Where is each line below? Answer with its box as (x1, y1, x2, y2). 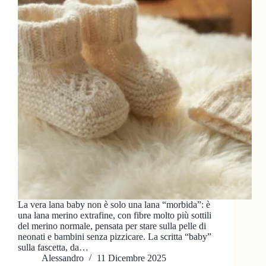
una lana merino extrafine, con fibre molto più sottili (18, 210, 211, 221)
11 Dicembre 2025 (97, 253, 166, 264)
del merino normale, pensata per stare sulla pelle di (18, 221, 206, 232)
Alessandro (42, 253, 84, 264)
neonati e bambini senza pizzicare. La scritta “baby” (18, 232, 211, 242)
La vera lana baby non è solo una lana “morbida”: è (18, 199, 210, 210)
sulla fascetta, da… (18, 242, 88, 253)
